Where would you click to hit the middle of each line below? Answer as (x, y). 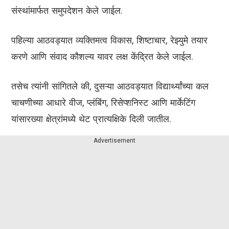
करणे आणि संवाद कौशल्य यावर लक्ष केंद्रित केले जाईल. (102, 57)
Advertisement (114, 141)
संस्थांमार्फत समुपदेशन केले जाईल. (67, 11)
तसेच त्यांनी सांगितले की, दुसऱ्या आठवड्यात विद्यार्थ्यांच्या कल (110, 86)
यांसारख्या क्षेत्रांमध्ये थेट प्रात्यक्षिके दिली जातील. (91, 119)
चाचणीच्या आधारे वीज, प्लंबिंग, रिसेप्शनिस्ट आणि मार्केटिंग (103, 103)
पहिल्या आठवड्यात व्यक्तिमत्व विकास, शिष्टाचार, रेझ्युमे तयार (109, 40)
